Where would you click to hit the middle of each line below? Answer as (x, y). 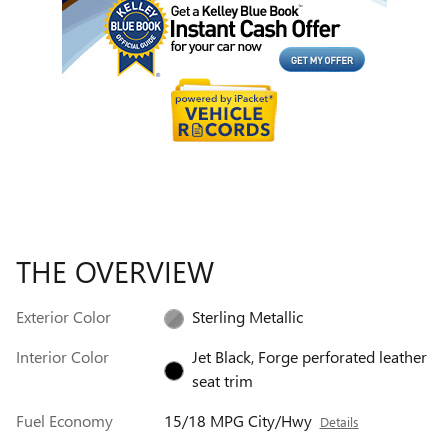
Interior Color (62, 356)
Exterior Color (63, 316)
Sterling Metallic (247, 316)
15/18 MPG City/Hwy (237, 420)
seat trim (222, 380)
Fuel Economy (64, 420)
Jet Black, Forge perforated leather (309, 356)
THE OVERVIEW (115, 270)
